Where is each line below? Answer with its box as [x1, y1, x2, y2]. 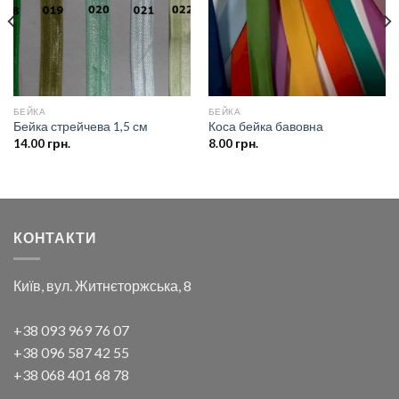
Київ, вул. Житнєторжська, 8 [13, 277, 191, 295]
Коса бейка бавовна [208, 119, 323, 134]
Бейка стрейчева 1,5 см [12, 119, 148, 134]
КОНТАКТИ [13, 228, 97, 246]
